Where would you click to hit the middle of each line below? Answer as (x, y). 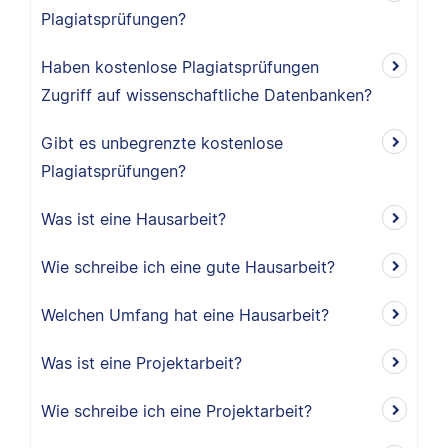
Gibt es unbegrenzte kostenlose (162, 143)
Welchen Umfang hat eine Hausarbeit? (185, 315)
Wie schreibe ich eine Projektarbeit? (176, 411)
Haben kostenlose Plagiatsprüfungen (180, 67)
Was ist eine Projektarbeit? (141, 363)
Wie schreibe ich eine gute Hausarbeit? (188, 267)
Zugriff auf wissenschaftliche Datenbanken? (206, 95)
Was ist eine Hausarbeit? (133, 219)
